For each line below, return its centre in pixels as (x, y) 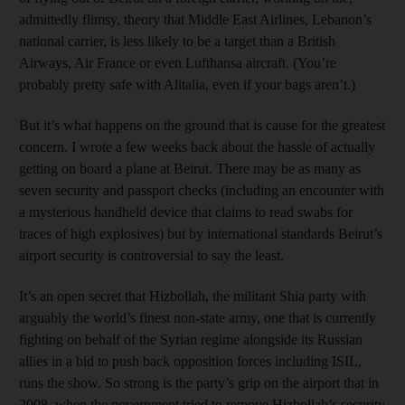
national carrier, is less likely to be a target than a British (177, 41)
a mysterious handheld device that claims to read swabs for (186, 212)
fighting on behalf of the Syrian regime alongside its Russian (191, 339)
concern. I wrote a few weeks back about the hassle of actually (197, 147)
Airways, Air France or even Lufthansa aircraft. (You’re (178, 63)
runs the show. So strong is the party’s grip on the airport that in (199, 383)
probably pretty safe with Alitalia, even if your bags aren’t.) (187, 85)
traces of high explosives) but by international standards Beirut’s (201, 234)
